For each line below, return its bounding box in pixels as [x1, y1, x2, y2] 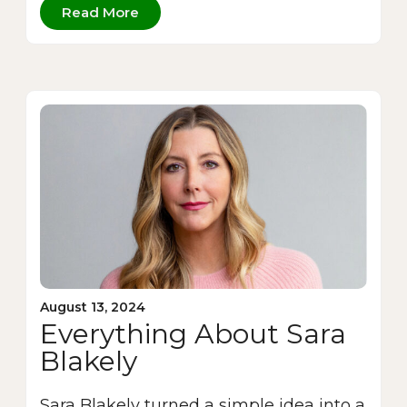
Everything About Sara [40, 316, 346, 351]
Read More [62, 3, 139, 21]
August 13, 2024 [40, 298, 145, 315]
